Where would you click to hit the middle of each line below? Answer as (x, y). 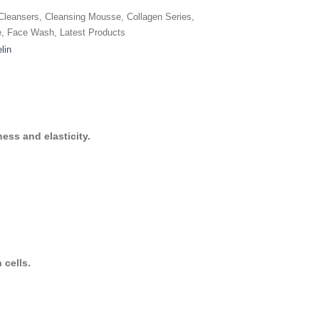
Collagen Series (159, 17)
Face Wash (31, 32)
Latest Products (93, 32)
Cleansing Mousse (83, 17)
